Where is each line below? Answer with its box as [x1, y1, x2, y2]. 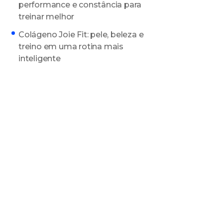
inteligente [18, 54, 61, 64]
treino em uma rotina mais [18, 42, 124, 52]
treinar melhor [18, 12, 75, 22]
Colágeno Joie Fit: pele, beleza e [18, 30, 144, 40]
